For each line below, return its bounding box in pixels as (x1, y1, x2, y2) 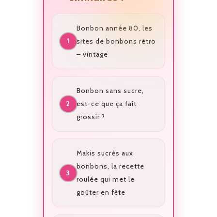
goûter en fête (76, 188, 125, 197)
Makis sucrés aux (76, 149, 133, 158)
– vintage (76, 49, 108, 59)
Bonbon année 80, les (76, 23, 153, 32)
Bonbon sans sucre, (76, 86, 144, 95)
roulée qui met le (76, 175, 135, 184)
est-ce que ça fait (76, 99, 137, 108)
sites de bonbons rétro (76, 36, 156, 46)
